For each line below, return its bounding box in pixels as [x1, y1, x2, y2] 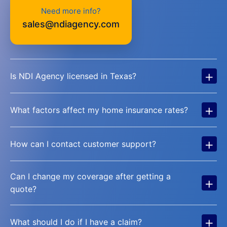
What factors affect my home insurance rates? [10, 104, 188, 115]
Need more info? [41, 6, 101, 16]
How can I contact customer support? [10, 138, 156, 149]
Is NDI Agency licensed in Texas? [10, 70, 136, 81]
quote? [10, 184, 36, 194]
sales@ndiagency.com [22, 19, 120, 29]
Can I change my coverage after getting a [10, 171, 171, 181]
